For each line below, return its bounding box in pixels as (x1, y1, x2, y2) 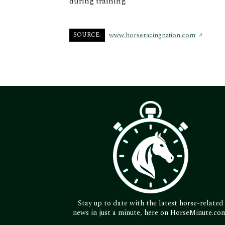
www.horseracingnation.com (109, 30, 195, 40)
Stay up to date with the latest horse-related (78, 198, 223, 209)
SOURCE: (73, 30, 101, 40)
